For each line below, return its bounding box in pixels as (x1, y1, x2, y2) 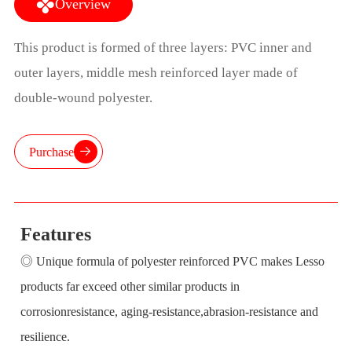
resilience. (20, 329, 71, 343)
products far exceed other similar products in (20, 279, 240, 293)
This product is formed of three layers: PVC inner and (13, 40, 312, 56)
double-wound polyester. (13, 90, 152, 106)
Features (20, 223, 92, 244)
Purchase (28, 145, 74, 159)
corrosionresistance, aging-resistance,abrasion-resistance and (20, 304, 319, 318)
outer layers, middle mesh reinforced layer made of (13, 65, 298, 81)
